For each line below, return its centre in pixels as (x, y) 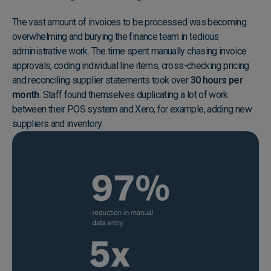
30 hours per (216, 80)
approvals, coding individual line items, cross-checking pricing (131, 65)
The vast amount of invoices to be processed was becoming (129, 22)
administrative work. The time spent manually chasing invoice (129, 51)
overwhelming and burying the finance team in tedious (116, 36)
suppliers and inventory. (57, 123)
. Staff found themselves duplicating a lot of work (133, 94)
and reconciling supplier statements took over (101, 80)
